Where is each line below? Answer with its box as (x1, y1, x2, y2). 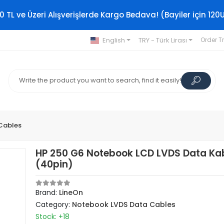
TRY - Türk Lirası (138, 35, 187, 45)
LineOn (59, 187, 83, 197)
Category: (35, 199, 72, 209)
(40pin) (35, 157, 73, 171)
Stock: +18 (35, 211, 70, 221)
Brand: (35, 187, 59, 197)
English (102, 35, 125, 45)
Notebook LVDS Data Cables (72, 199, 176, 209)
